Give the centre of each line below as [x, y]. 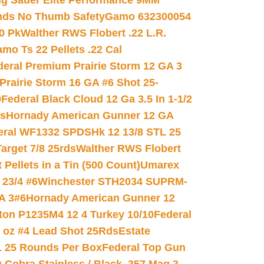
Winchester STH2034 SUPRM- [113, 181]
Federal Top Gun [144, 247]
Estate [134, 231]
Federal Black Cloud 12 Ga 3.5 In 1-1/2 [97, 99]
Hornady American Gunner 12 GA [90, 115]
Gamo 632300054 [148, 16]
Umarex [160, 165]
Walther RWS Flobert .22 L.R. [93, 33]
